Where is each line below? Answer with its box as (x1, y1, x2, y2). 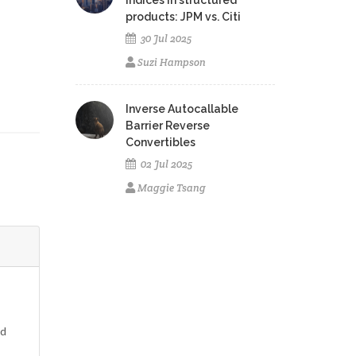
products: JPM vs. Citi (126, 10, 242, 24)
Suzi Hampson (137, 56, 207, 70)
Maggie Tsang (137, 181, 207, 195)
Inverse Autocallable (126, 103, 239, 116)
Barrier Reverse (126, 119, 211, 133)
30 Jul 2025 (138, 32, 192, 46)
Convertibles (126, 136, 196, 149)
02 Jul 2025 (138, 157, 193, 172)
